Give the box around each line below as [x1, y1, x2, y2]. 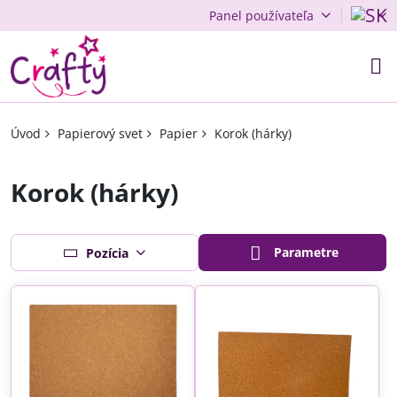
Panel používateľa [208, 7, 314, 24]
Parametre [269, 244, 339, 261]
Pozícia [85, 244, 128, 261]
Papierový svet [58, 125, 143, 142]
